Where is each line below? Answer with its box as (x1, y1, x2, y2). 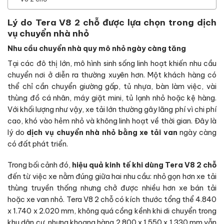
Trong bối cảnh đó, (7, 160, 72, 170)
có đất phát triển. (7, 139, 68, 149)
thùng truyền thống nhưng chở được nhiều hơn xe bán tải (7, 183, 216, 193)
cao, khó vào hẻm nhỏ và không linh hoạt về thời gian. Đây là (7, 116, 216, 126)
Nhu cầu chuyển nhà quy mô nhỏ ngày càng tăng (7, 44, 186, 53)
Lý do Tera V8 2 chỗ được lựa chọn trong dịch (7, 16, 216, 28)
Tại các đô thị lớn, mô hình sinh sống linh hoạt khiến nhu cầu (7, 59, 216, 68)
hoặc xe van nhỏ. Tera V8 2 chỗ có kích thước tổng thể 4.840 (7, 195, 216, 204)
